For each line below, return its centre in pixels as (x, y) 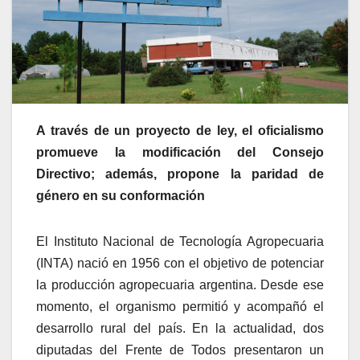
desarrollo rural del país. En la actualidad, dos (180, 328)
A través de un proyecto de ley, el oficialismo (180, 130)
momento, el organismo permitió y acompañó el (180, 306)
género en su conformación (121, 195)
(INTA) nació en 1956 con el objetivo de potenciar (180, 263)
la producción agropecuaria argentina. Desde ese (180, 284)
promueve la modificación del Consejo (180, 152)
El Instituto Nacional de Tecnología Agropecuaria (180, 241)
